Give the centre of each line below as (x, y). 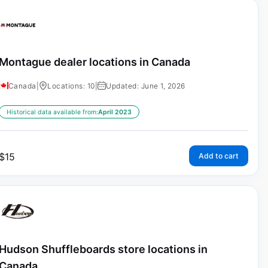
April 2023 (115, 112)
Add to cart (218, 156)
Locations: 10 (71, 86)
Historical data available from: (52, 112)
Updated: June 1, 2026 (146, 86)
